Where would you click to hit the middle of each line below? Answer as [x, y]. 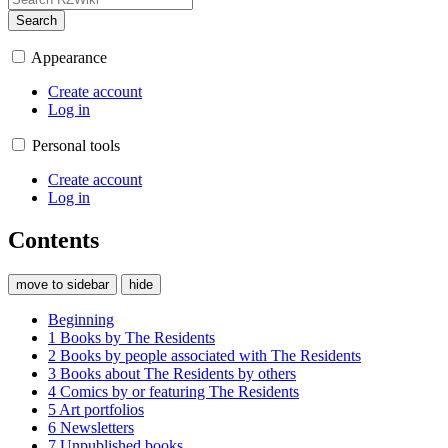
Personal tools [76, 145]
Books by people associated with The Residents [210, 355]
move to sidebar [62, 284]
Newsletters [97, 427]
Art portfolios [101, 409]
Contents [53, 239]
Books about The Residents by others [178, 373]
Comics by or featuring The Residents [179, 391]
